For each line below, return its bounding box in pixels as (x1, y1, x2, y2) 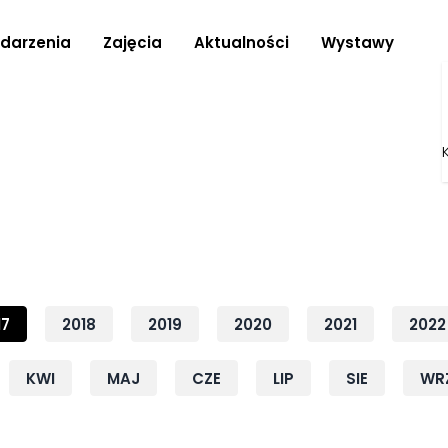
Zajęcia (102, 32, 162, 53)
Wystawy (320, 32, 394, 53)
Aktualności (193, 32, 289, 53)
